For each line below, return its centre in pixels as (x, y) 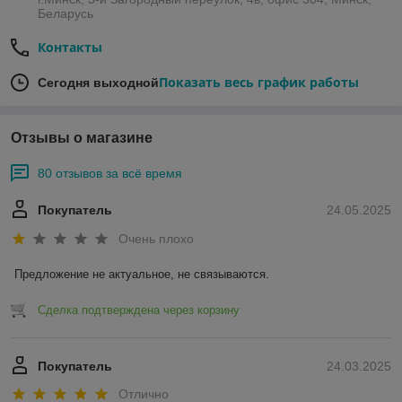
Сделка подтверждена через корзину (139, 310)
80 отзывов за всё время (110, 174)
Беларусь (66, 14)
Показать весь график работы (259, 83)
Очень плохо (156, 238)
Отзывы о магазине (82, 138)
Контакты (70, 48)
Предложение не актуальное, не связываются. (142, 274)
